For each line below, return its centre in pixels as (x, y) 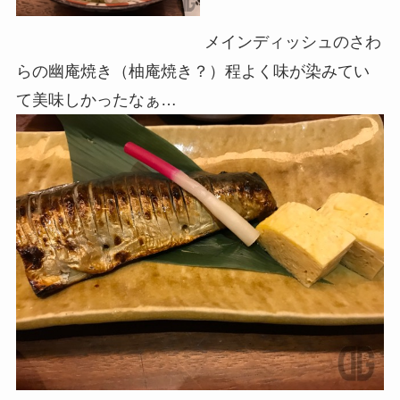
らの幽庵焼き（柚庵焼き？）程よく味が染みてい (192, 71)
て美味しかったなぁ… (96, 100)
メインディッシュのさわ (291, 42)
